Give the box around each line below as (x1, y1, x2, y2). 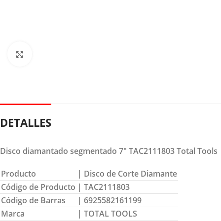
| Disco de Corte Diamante (77, 168, 177, 179)
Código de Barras (1, 194, 66, 206)
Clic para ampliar (32, 49, 89, 59)
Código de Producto (1, 181, 75, 192)
